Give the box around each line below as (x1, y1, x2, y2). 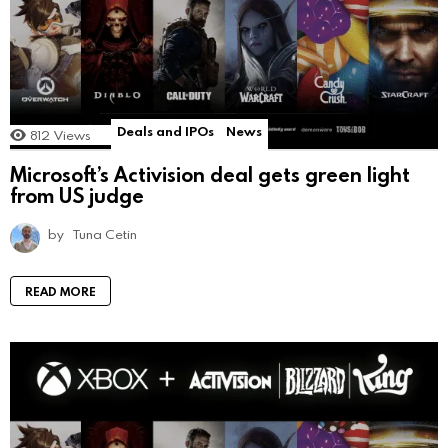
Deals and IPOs (117, 121, 214, 140)
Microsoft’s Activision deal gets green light (10, 161, 410, 188)
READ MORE (25, 283, 96, 300)
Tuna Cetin (73, 225, 137, 244)
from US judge (10, 182, 144, 209)
